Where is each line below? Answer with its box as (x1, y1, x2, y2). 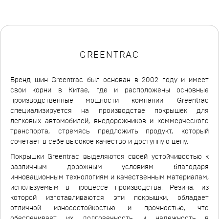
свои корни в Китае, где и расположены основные (10, 87, 209, 94)
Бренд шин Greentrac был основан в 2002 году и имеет (10, 77, 209, 84)
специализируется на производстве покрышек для (10, 108, 209, 114)
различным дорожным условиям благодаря (10, 164, 209, 171)
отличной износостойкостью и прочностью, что (10, 205, 209, 212)
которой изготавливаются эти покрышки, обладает (10, 195, 209, 201)
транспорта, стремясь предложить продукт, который (10, 128, 209, 135)
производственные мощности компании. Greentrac (10, 97, 209, 104)
